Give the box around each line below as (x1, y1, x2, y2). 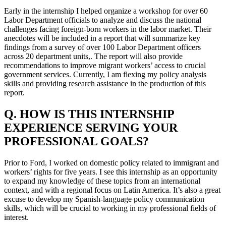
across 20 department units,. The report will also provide (4, 52, 183, 61)
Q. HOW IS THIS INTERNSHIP (4, 107, 174, 121)
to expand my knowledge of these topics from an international (4, 176, 200, 185)
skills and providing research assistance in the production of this (4, 79, 206, 88)
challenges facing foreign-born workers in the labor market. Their (4, 25, 211, 34)
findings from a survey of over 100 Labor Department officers (4, 43, 201, 52)
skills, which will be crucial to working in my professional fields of (4, 203, 216, 212)
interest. (4, 212, 29, 221)
